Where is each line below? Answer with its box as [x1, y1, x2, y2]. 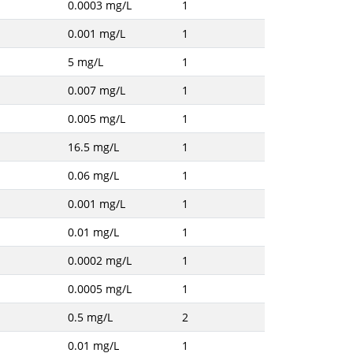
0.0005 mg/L [67, 281, 132, 296]
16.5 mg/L [67, 139, 119, 154]
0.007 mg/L [67, 83, 125, 98]
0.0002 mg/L [67, 253, 132, 268]
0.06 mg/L [67, 168, 119, 183]
